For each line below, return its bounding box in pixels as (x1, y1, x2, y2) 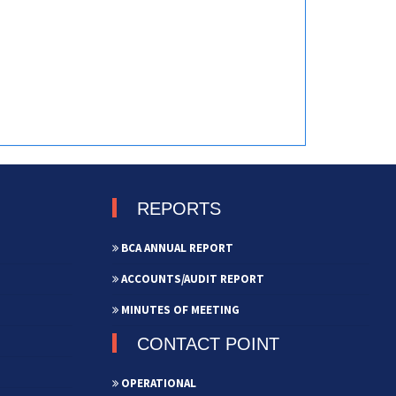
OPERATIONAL (118, 376, 196, 392)
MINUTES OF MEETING (118, 301, 240, 317)
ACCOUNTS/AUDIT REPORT (118, 270, 264, 286)
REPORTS (137, 198, 221, 218)
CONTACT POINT (137, 334, 279, 354)
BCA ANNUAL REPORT (118, 240, 233, 255)
